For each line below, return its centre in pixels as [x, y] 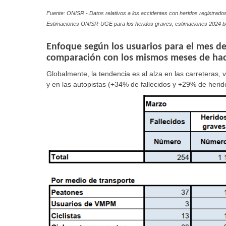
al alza [153, 74]
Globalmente [67, 74]
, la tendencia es [115, 74]
